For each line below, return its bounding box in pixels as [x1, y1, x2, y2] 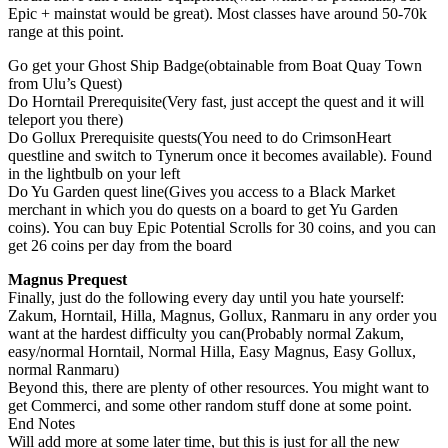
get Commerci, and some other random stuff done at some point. [8, 396, 412, 414]
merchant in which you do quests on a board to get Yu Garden [8, 200, 398, 218]
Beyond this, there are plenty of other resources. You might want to [8, 378, 429, 396]
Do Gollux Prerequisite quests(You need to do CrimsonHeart [8, 128, 391, 146]
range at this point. [8, 22, 124, 40]
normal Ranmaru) [8, 360, 119, 378]
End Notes [8, 414, 75, 432]
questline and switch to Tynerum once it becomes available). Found [8, 146, 432, 164]
